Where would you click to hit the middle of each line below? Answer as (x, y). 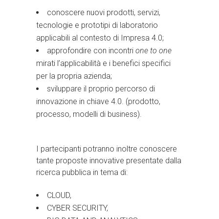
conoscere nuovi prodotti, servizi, (104, 12)
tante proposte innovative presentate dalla (109, 160)
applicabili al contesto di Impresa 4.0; (100, 38)
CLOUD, (59, 195)
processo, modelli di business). (89, 114)
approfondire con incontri (91, 50)
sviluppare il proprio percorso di (101, 88)
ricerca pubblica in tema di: (82, 172)
